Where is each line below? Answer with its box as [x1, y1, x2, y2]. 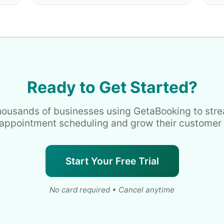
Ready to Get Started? [26, 77, 197, 97]
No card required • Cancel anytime [49, 184, 174, 194]
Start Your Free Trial [65, 154, 159, 167]
